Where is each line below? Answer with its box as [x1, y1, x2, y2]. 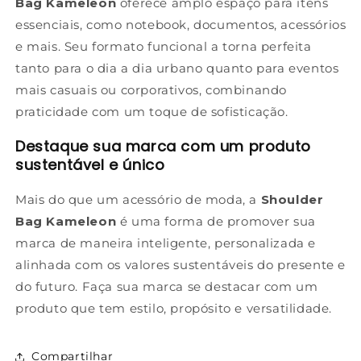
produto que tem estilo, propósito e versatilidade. [15, 300, 333, 316]
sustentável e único [15, 154, 165, 175]
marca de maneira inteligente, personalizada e [15, 234, 317, 251]
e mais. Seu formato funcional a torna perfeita [15, 38, 312, 54]
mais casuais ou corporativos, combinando [15, 81, 288, 98]
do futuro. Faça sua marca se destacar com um [15, 278, 318, 294]
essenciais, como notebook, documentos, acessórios [15, 16, 346, 32]
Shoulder [260, 191, 324, 207]
